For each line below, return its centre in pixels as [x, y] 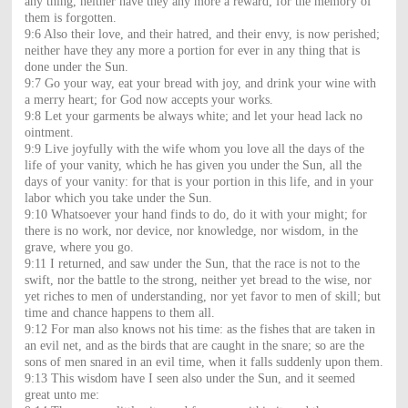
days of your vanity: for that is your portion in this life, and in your [199, 181]
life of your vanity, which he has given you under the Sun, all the [193, 165]
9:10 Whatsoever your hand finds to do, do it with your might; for [195, 214]
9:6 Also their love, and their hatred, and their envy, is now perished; [202, 34]
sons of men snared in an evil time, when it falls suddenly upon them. [204, 362]
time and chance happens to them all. [119, 312]
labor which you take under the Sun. [118, 198]
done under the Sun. [76, 66]
